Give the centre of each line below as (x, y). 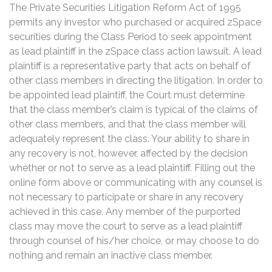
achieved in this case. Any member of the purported (125, 211)
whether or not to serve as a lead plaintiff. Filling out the (132, 168)
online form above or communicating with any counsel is (136, 182)
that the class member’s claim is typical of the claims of (134, 109)
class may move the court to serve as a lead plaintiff (126, 226)
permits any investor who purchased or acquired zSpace (135, 22)
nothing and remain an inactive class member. (111, 255)
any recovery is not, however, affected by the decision (128, 153)
